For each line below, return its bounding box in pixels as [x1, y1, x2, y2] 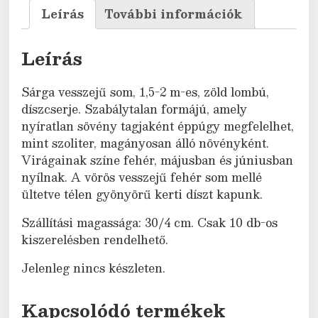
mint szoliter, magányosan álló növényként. [21, 133, 270, 153]
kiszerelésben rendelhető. [21, 229, 169, 249]
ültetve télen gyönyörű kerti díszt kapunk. [21, 184, 263, 204]
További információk [104, 4, 243, 23]
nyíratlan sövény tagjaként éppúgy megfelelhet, [21, 116, 295, 136]
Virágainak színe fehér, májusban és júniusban [21, 150, 294, 170]
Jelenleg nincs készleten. [21, 258, 166, 278]
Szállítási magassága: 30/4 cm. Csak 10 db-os [21, 212, 278, 232]
